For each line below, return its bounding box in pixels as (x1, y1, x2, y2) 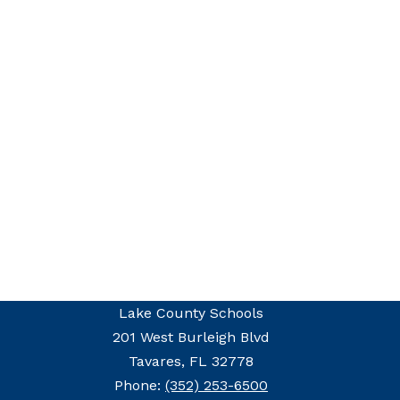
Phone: (114, 377, 165, 394)
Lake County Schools (119, 304, 263, 321)
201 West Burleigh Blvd (112, 329, 270, 346)
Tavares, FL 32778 (129, 353, 254, 370)
